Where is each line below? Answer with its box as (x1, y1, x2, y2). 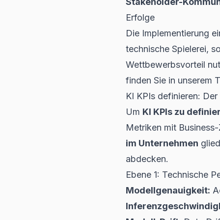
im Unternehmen (126, 138, 198, 149)
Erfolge (126, 12, 155, 23)
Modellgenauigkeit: (126, 185, 210, 196)
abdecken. (126, 154, 168, 165)
